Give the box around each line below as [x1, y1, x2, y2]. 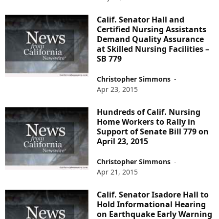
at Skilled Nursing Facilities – [97, 43, 210, 54]
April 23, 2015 [97, 135, 149, 147]
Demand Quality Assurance [97, 33, 204, 44]
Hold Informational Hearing [97, 198, 206, 210]
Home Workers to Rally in [97, 116, 196, 127]
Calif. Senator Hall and [97, 14, 185, 25]
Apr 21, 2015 [97, 167, 138, 176]
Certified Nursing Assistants [97, 23, 207, 35]
